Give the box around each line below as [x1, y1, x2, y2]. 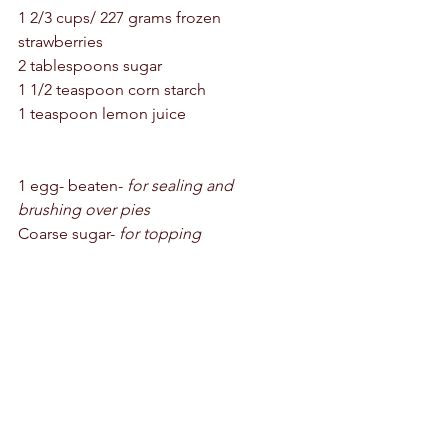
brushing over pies [18, 199, 154, 219]
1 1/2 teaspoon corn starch [18, 79, 210, 99]
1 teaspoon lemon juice [18, 103, 190, 123]
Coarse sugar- [18, 223, 119, 243]
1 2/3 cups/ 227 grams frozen [18, 7, 225, 27]
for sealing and [127, 175, 237, 195]
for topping [119, 223, 205, 243]
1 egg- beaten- [18, 175, 127, 195]
